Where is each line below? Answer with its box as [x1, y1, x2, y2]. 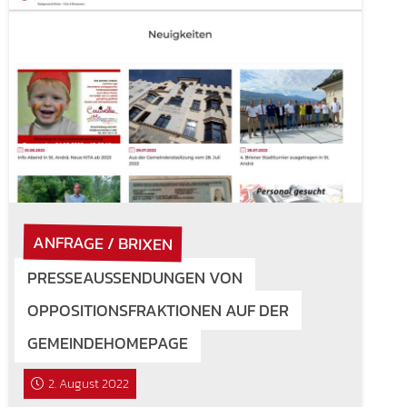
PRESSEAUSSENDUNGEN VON [26, 264, 243, 290]
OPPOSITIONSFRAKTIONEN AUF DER [26, 297, 289, 323]
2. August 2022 [48, 373, 130, 393]
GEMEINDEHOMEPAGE [26, 330, 188, 355]
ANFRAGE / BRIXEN [32, 229, 173, 256]
